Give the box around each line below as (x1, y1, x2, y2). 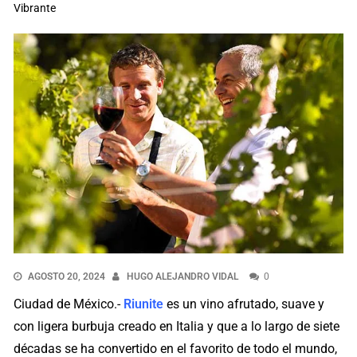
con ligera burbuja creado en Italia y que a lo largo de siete (14, 318, 340, 334)
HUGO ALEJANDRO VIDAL (127, 270, 239, 282)
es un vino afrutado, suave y (163, 296, 325, 312)
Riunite (124, 296, 164, 312)
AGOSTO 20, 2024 (28, 270, 106, 282)
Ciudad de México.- (14, 296, 124, 312)
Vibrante (14, 2, 57, 14)
